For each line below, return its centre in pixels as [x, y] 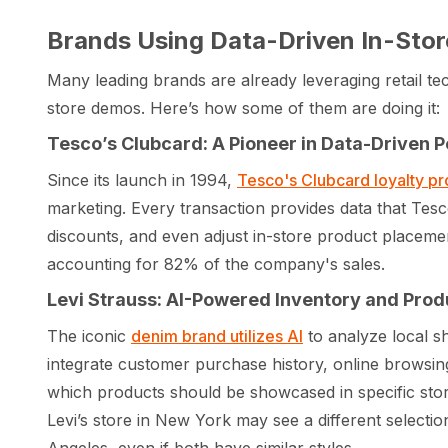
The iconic [89, 336]
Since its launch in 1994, [142, 180]
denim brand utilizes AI [217, 336]
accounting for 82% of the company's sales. [216, 264]
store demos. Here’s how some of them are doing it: [243, 108]
